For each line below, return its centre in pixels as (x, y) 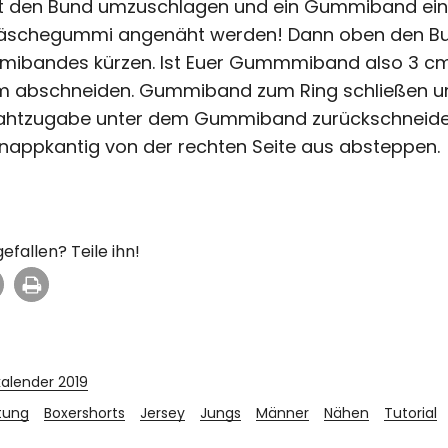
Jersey (162, 413)
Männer (282, 413)
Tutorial (410, 413)
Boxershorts (84, 413)
